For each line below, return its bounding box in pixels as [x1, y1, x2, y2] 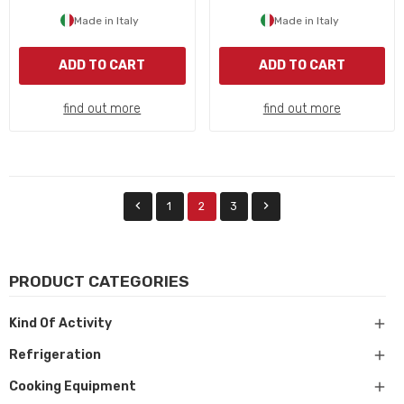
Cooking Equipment [9, 379, 136, 395]
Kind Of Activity [9, 316, 112, 332]
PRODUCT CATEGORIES [9, 272, 189, 290]
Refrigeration [9, 347, 101, 363]
